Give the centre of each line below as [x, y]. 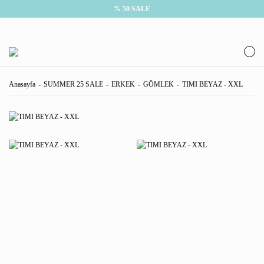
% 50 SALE [132, 9]
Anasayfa [22, 84]
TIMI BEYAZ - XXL [212, 84]
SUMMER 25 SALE [73, 84]
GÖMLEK [159, 84]
